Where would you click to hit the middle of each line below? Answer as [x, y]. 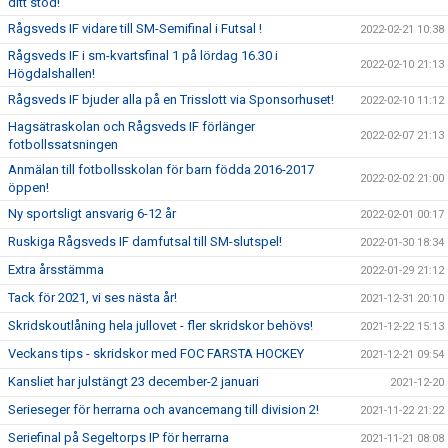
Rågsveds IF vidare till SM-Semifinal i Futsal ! [135, 28]
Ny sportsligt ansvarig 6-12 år [92, 213]
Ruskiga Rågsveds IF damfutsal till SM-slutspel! [145, 241]
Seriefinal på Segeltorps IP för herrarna [118, 437]
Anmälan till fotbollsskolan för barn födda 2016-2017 [161, 169]
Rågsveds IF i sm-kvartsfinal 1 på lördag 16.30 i [143, 55]
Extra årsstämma [56, 269]
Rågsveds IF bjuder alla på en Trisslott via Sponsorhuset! [171, 99]
